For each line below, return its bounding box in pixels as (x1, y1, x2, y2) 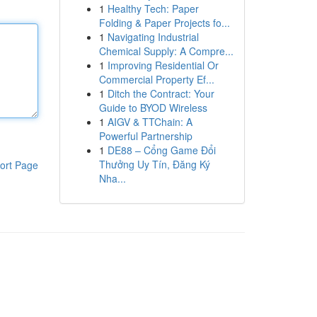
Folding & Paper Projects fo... (98, 16, 230, 30)
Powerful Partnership (98, 129, 192, 143)
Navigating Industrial (107, 30, 199, 44)
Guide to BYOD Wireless (98, 100, 207, 115)
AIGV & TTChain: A (107, 115, 192, 129)
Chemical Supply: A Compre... (98, 44, 234, 58)
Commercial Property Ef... (98, 72, 214, 86)
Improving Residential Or (107, 58, 219, 72)
